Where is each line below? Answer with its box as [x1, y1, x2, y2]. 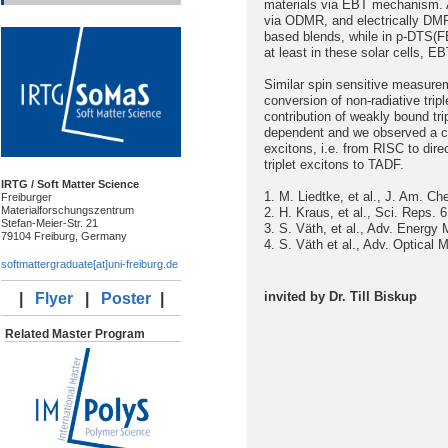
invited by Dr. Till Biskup [264, 289, 417, 305]
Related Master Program [5, 326, 145, 341]
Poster [100, 289, 151, 307]
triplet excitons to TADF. [264, 157, 404, 173]
